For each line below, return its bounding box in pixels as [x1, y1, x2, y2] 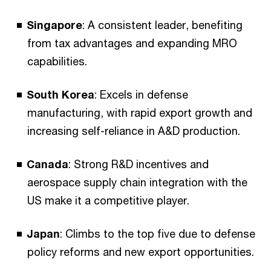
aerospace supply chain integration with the [27, 175, 247, 189]
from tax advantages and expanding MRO [27, 36, 237, 50]
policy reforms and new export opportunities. [27, 245, 254, 259]
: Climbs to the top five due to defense [60, 227, 255, 241]
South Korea [27, 88, 94, 102]
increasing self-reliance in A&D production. [27, 124, 240, 138]
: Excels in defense [94, 88, 188, 102]
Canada [27, 157, 68, 171]
